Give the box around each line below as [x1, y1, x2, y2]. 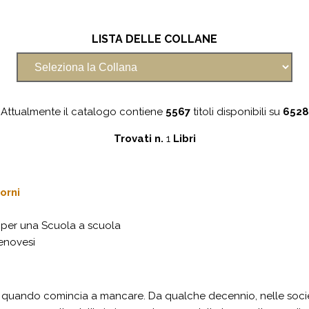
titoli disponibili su [190, 106, 283, 118]
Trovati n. [113, 132, 166, 145]
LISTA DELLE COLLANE [92, 32, 217, 46]
